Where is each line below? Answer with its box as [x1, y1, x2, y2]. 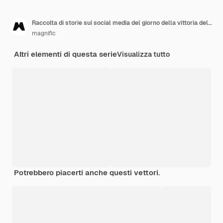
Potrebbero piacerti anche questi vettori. [14, 167, 160, 177]
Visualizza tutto [117, 49, 170, 59]
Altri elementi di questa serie [14, 49, 117, 59]
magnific [32, 29, 56, 37]
